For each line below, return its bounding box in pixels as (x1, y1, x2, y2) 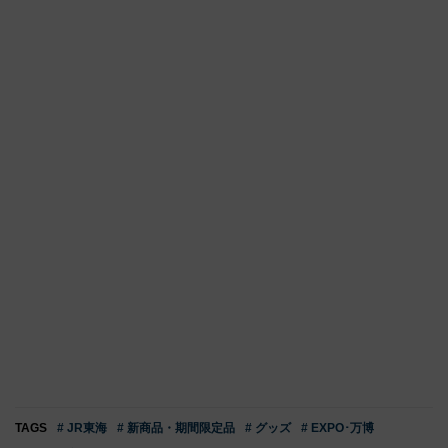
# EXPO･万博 (301, 420, 374, 435)
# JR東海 (57, 420, 107, 435)
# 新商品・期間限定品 (117, 420, 235, 435)
